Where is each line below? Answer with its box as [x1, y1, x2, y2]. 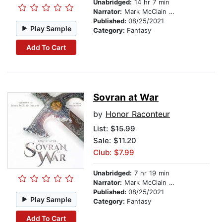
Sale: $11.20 [93, 136, 136, 146]
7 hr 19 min [132, 169, 169, 177]
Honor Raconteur [106, 109, 170, 119]
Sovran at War [93, 92, 159, 104]
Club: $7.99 [93, 148, 134, 158]
